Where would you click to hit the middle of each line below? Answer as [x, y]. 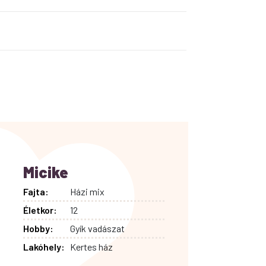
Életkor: [40, 210]
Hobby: [38, 228]
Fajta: [36, 191]
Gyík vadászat [98, 228]
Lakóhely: [44, 247]
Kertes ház [92, 247]
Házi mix [88, 191]
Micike [45, 172]
